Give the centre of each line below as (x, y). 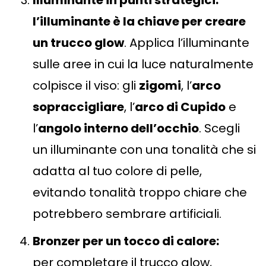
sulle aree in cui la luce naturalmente (143, 64)
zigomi (160, 86)
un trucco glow (78, 43)
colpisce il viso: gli (86, 86)
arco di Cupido (180, 107)
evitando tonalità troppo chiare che (140, 193)
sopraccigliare (78, 107)
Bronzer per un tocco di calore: (126, 241)
